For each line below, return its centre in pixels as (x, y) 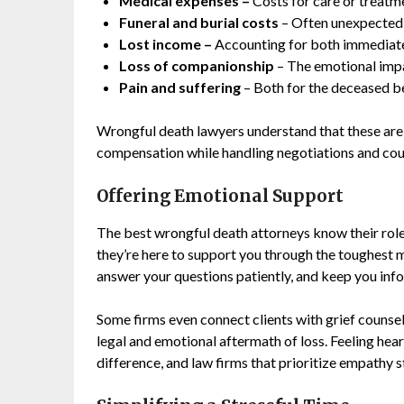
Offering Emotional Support (220, 196)
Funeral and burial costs (199, 22)
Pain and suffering (180, 87)
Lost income (160, 43)
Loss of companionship (197, 65)
